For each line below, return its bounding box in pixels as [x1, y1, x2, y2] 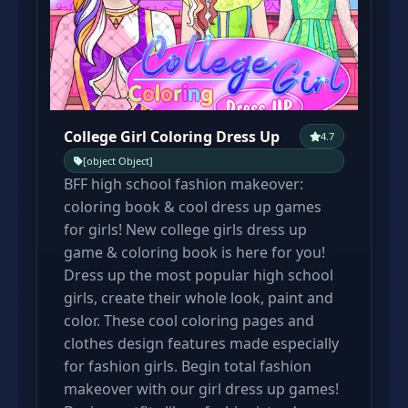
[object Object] [83, 154, 153, 168]
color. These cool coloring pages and [64, 311, 314, 331]
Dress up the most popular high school [64, 265, 333, 285]
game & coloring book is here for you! [64, 242, 325, 262]
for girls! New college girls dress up [64, 219, 307, 240]
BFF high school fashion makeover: [64, 174, 303, 194]
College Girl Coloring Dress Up [64, 126, 280, 147]
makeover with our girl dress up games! [64, 379, 339, 399]
